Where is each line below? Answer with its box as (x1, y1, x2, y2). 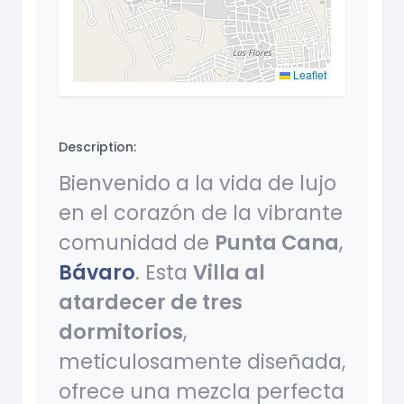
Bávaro (59, 258, 135, 288)
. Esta (135, 258, 193, 288)
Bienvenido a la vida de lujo (59, 169, 336, 198)
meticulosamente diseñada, (59, 347, 345, 377)
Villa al (193, 258, 265, 288)
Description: (59, 138, 136, 157)
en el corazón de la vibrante (59, 198, 343, 228)
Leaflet (290, 67, 326, 83)
